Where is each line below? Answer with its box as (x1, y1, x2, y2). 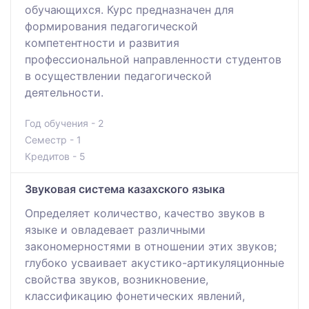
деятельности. (25, 85, 103, 99)
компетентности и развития (25, 35, 179, 50)
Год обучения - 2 (25, 117, 103, 129)
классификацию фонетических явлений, (25, 288, 245, 303)
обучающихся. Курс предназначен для (25, 2, 234, 17)
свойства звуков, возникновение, (25, 272, 208, 286)
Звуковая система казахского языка (25, 181, 225, 196)
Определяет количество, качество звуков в (25, 206, 265, 220)
